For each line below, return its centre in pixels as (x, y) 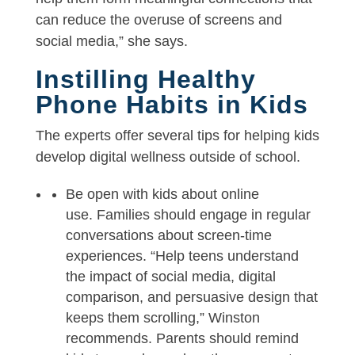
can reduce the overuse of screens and (158, 19)
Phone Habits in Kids (172, 104)
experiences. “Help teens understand (182, 256)
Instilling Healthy (145, 79)
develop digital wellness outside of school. (168, 157)
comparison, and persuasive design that (191, 297)
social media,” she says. (111, 41)
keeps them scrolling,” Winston (162, 317)
